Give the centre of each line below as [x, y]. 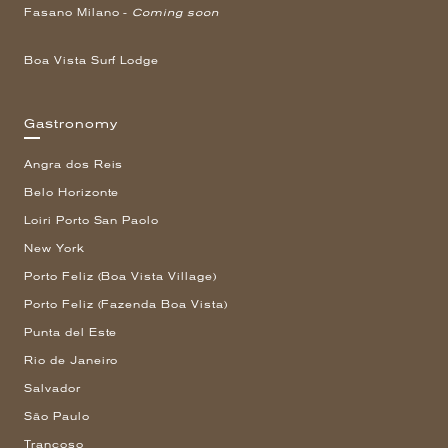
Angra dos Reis [74, 164]
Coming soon [175, 13]
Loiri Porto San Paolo [92, 220]
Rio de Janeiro [71, 360]
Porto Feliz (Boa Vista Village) [120, 276]
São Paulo [57, 416]
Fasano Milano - [78, 13]
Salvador [52, 388]
